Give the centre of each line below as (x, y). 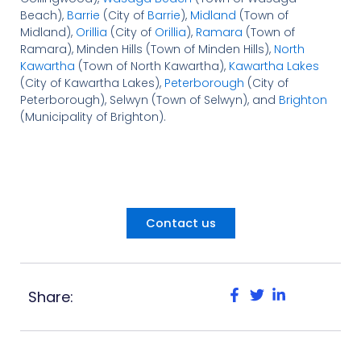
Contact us (180, 223)
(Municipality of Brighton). (93, 116)
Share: (50, 297)
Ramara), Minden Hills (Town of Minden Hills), (147, 49)
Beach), (43, 15)
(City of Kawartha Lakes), (92, 83)
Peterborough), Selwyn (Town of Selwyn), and (149, 100)
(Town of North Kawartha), (151, 66)
